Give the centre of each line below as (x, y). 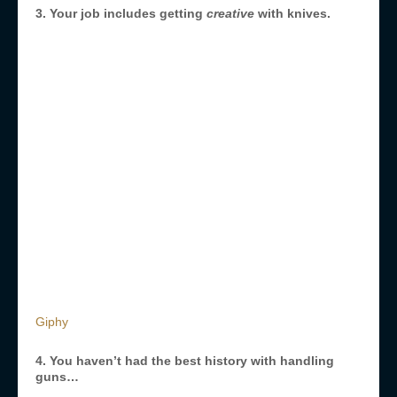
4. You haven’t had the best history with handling (185, 361)
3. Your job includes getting (121, 14)
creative (232, 14)
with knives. (294, 14)
